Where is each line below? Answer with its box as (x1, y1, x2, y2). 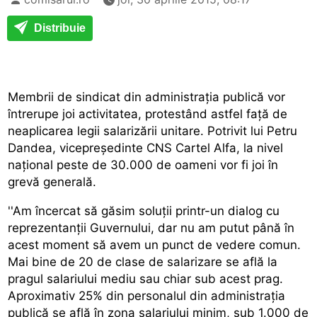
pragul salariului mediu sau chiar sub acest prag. (8, 271, 284, 286)
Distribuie (31, 21, 86, 34)
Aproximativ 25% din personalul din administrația (8, 288, 286, 303)
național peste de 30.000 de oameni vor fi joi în (8, 157, 279, 172)
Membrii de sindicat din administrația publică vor (8, 89, 286, 104)
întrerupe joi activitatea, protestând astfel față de (8, 106, 288, 121)
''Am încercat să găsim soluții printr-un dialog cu (8, 203, 280, 218)
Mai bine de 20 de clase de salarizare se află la (8, 254, 278, 269)
